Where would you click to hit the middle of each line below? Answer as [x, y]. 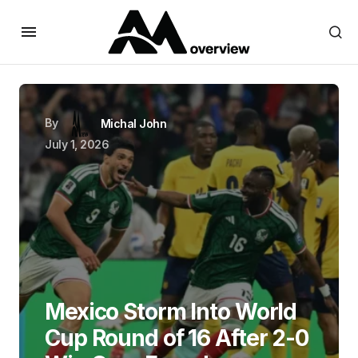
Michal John [133, 123]
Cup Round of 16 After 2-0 [177, 338]
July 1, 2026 [77, 144]
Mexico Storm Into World [171, 312]
